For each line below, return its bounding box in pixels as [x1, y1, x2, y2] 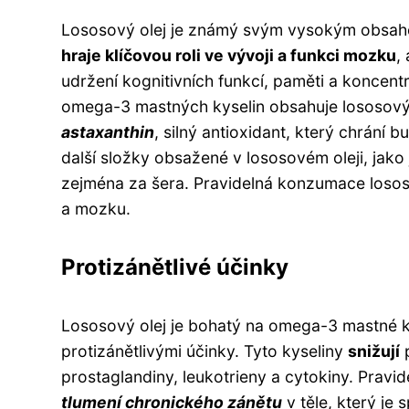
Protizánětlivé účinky [61, 253, 288, 280]
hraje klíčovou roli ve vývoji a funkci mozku [61, 45, 396, 65]
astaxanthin [61, 121, 154, 142]
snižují [348, 341, 400, 361]
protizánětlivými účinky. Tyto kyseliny [61, 341, 348, 361]
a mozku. [61, 198, 131, 218]
